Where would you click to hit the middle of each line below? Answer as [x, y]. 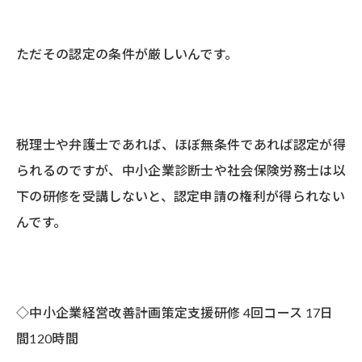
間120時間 [47, 338]
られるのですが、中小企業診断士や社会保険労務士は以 [181, 170]
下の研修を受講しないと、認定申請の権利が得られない [181, 196]
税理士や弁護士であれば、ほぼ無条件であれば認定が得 [181, 144]
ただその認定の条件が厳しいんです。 [127, 53]
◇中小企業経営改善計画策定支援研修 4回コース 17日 [175, 312]
